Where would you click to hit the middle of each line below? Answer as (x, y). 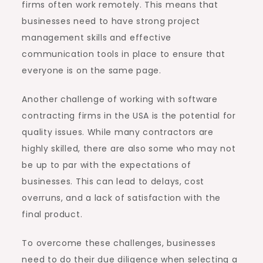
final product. (52, 214)
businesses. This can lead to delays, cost (113, 181)
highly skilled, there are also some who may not (129, 148)
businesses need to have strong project (111, 21)
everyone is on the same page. (92, 70)
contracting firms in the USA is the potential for (129, 115)
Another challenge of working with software (120, 99)
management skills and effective (97, 37)
